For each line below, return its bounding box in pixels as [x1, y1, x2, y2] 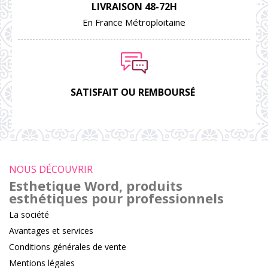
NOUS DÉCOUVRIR [9, 163, 93, 176]
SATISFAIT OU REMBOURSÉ [71, 86, 197, 99]
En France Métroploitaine [83, 16, 185, 29]
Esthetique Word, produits [9, 176, 182, 195]
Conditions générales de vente [9, 241, 126, 253]
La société [9, 209, 49, 221]
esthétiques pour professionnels [9, 189, 224, 208]
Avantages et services [9, 225, 93, 237]
